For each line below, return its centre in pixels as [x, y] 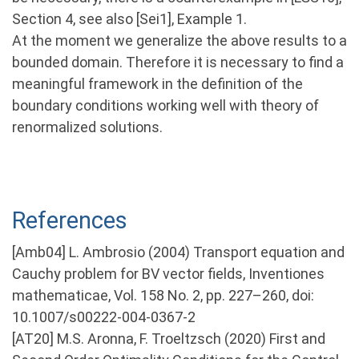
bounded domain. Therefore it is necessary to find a [178, 62]
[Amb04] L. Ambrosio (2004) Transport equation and [178, 252]
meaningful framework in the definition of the [157, 83]
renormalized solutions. [87, 127]
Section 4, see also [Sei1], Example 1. [129, 18]
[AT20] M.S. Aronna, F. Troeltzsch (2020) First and [169, 339]
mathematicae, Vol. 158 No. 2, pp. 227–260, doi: [163, 296]
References [70, 221]
